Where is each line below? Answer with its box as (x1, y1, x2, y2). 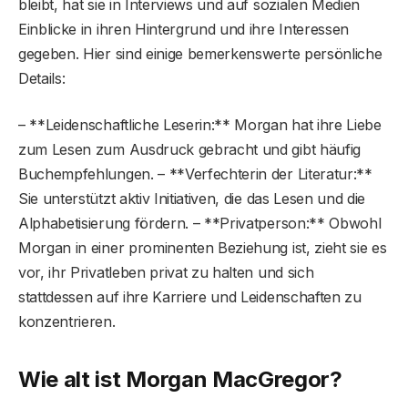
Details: (18, 69, 66, 88)
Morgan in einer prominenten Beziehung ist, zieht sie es (18, 239, 387, 258)
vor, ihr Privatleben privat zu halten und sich (18, 263, 314, 282)
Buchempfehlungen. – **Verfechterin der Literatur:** (18, 165, 372, 184)
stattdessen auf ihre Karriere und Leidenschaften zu (18, 288, 362, 307)
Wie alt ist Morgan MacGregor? (18, 366, 342, 393)
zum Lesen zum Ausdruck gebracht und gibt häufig (18, 140, 361, 159)
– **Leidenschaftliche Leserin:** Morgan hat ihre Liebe (18, 116, 382, 135)
